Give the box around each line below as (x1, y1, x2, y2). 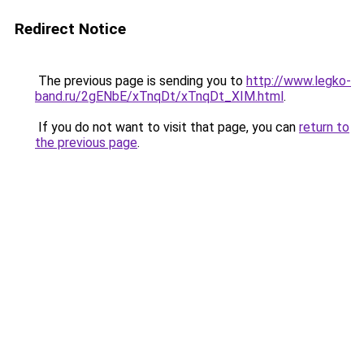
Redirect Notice (15, 19, 126, 38)
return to (299, 119, 349, 135)
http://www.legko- (246, 73, 351, 89)
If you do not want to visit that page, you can (35, 119, 299, 135)
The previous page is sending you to (35, 73, 246, 89)
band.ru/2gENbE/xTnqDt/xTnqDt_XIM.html (35, 89, 284, 104)
